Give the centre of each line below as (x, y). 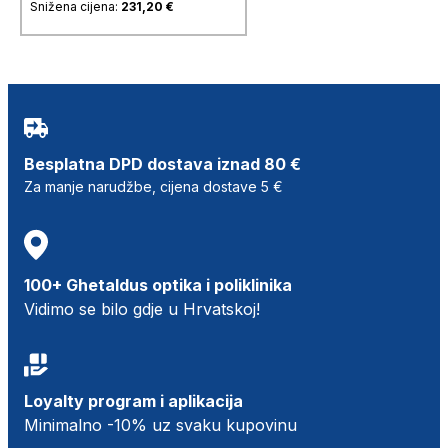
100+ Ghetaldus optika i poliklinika (158, 284)
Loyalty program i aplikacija (133, 400)
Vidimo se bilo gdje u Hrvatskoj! (142, 308)
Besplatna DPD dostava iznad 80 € (162, 163)
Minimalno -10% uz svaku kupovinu (160, 424)
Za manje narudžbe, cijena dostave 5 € (153, 186)
